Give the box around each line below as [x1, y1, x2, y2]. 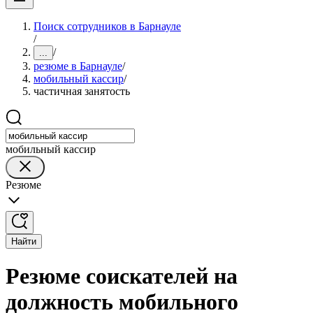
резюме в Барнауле [34, 60, 122, 72]
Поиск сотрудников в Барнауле [34, 20, 181, 32]
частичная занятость [34, 85, 130, 97]
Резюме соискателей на [6, 263, 238, 289]
